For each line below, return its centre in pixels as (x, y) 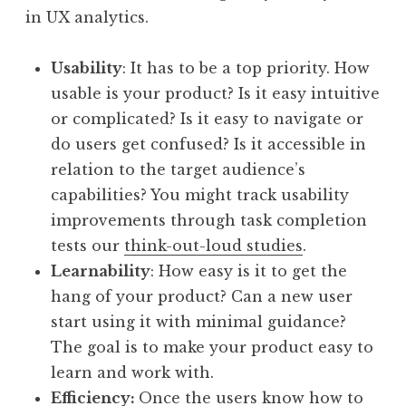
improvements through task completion (209, 220)
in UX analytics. (89, 17)
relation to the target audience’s (178, 169)
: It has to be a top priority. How (246, 68)
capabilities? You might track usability (200, 194)
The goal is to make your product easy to (212, 347)
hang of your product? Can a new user (202, 296)
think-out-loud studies (213, 245)
